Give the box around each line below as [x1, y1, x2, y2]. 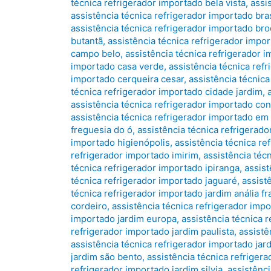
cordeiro [71, 200, 107, 212]
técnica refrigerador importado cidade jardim [71, 86, 263, 98]
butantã [71, 35, 103, 47]
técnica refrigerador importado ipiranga [71, 162, 240, 174]
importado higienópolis [71, 137, 170, 149]
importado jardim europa [71, 213, 177, 225]
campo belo [71, 48, 120, 60]
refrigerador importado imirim [71, 149, 198, 162]
